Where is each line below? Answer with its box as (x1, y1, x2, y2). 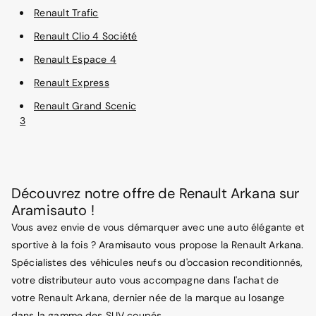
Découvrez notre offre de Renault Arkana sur (11, 183, 300, 202)
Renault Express (34, 75, 109, 89)
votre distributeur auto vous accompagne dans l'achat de (11, 273, 279, 286)
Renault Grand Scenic (34, 99, 136, 112)
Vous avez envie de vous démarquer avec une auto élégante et (11, 220, 304, 233)
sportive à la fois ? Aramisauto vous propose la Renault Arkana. (11, 238, 304, 251)
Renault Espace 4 (34, 52, 116, 66)
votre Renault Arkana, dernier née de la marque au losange (11, 291, 285, 304)
